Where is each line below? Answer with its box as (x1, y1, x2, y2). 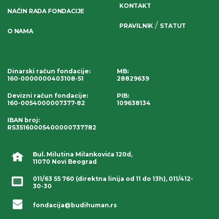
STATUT (160, 22, 186, 29)
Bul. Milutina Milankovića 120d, (32, 150, 132, 158)
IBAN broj (7, 116, 38, 124)
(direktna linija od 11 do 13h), (75, 175, 167, 182)
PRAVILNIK (119, 22, 153, 29)
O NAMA (7, 27, 33, 35)
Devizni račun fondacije (7, 91, 87, 99)
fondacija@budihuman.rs (32, 201, 117, 209)
